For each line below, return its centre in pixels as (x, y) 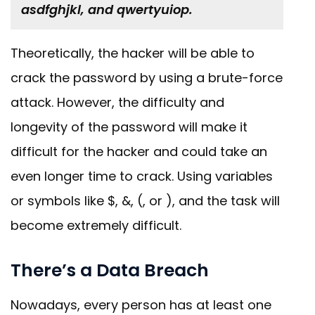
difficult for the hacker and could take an (139, 152)
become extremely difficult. (96, 226)
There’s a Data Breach (110, 271)
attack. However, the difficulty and (117, 103)
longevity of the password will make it (129, 127)
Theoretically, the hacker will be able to (133, 53)
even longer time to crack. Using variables (142, 176)
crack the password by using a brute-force (147, 78)
